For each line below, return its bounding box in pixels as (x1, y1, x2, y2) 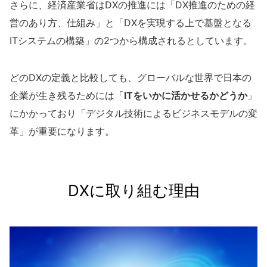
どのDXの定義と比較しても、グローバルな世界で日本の (10, 72, 252, 84)
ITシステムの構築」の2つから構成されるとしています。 (10, 35, 253, 47)
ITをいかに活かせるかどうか (124, 89, 247, 102)
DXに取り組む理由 (67, 181, 200, 200)
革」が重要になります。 (10, 125, 114, 138)
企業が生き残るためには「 (10, 89, 124, 102)
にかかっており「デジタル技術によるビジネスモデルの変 (10, 107, 257, 120)
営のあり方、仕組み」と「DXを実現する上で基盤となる (10, 17, 252, 29)
